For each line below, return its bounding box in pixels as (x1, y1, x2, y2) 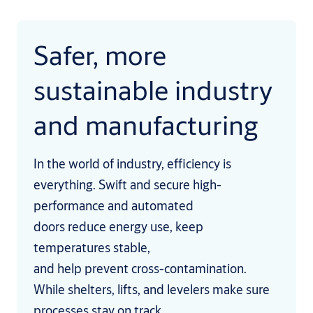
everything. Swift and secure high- (34, 176, 221, 194)
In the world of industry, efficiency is (34, 155, 231, 173)
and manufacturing (34, 107, 258, 143)
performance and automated (34, 197, 194, 214)
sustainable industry (34, 72, 272, 108)
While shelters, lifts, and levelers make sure (34, 281, 270, 298)
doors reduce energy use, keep (34, 218, 203, 235)
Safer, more (34, 37, 166, 73)
